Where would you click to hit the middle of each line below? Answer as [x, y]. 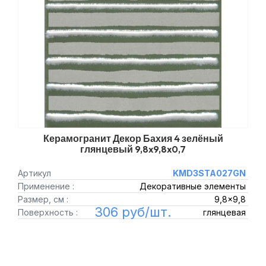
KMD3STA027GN [209, 173]
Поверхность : [48, 212]
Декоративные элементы [192, 186]
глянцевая [224, 212]
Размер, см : [43, 199]
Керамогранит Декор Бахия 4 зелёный [133, 138]
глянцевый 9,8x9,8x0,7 [133, 149]
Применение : [46, 186]
